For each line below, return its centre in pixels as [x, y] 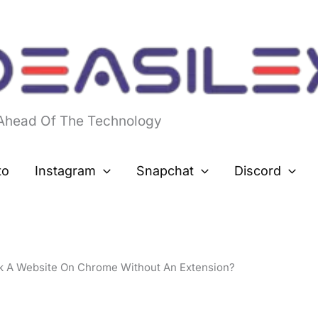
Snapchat [165, 171]
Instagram [66, 171]
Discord [257, 171]
